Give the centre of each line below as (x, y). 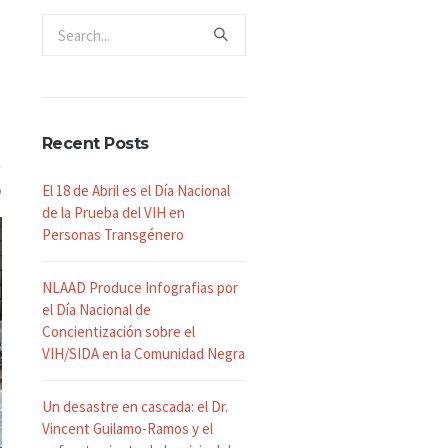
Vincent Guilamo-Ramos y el (127, 428)
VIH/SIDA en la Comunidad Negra (143, 353)
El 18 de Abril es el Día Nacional (135, 190)
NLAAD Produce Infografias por (139, 287)
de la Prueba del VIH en (113, 212)
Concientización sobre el (118, 331)
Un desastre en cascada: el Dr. (134, 406)
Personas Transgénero (112, 234)
